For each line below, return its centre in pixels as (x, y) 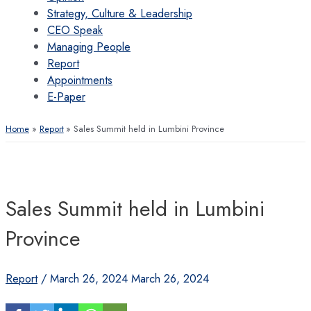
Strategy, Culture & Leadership (120, 13)
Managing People (89, 46)
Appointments (80, 79)
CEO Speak (75, 30)
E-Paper (66, 96)
